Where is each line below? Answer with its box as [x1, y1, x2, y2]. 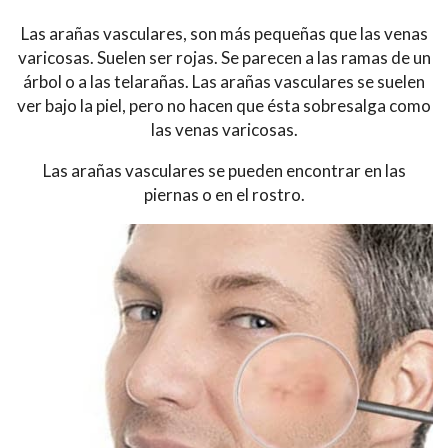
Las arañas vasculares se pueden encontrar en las [42, 159, 406, 181]
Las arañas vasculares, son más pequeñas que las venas [20, 22, 428, 44]
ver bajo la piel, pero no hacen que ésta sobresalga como [17, 94, 431, 116]
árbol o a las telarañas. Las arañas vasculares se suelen [23, 70, 425, 92]
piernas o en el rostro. [143, 183, 305, 205]
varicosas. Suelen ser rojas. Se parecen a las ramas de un [17, 46, 431, 68]
